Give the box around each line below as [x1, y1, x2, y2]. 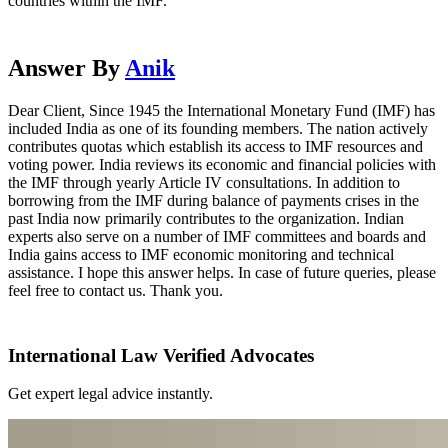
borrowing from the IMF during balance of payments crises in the [8, 191, 419, 209]
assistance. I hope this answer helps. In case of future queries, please [8, 263, 436, 281]
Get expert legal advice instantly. [8, 385, 213, 403]
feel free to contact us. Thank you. [8, 281, 223, 299]
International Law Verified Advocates [8, 344, 314, 366]
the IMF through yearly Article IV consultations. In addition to [8, 173, 400, 191]
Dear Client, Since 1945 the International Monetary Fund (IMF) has [8, 101, 435, 119]
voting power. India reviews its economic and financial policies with [8, 155, 436, 173]
